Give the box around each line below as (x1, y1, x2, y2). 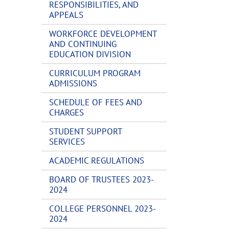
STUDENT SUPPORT (49, 126, 122, 137)
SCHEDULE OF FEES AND (49, 97, 142, 108)
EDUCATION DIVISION (49, 49, 131, 60)
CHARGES (49, 107, 84, 118)
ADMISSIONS (49, 78, 97, 89)
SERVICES (49, 136, 85, 147)
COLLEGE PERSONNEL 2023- (49, 203, 156, 214)
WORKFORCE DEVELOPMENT (49, 28, 156, 39)
